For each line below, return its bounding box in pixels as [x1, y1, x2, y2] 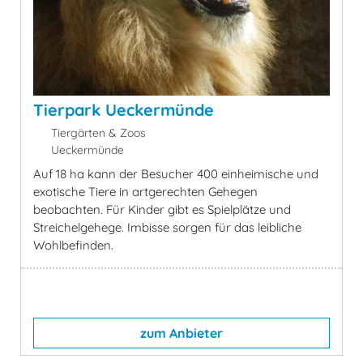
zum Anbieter [140, 325, 223, 342]
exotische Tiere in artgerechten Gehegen [33, 184, 258, 200]
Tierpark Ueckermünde [33, 100, 214, 121]
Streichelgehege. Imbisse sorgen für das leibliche [33, 220, 301, 236]
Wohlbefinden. [33, 237, 113, 254]
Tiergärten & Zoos [47, 126, 146, 141]
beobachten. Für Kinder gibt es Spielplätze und [33, 202, 291, 218]
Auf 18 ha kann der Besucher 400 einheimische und [33, 166, 318, 182]
